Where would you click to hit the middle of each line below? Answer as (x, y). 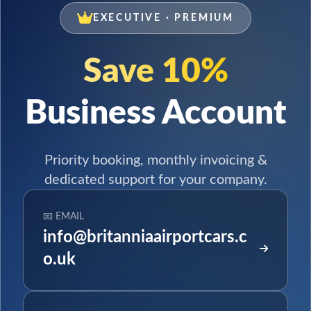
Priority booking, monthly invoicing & (155, 160)
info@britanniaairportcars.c (145, 237)
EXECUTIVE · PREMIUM (163, 18)
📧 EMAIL (64, 216)
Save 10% (155, 71)
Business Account (155, 113)
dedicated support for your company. (155, 179)
